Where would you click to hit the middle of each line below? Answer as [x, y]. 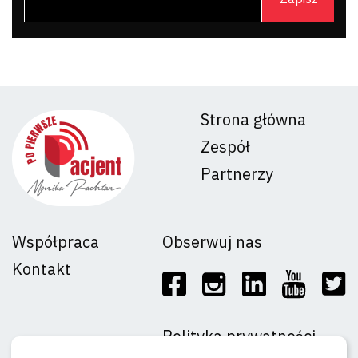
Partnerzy [237, 173]
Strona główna [253, 119]
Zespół [225, 146]
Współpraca [56, 241]
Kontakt [42, 268]
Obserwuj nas [212, 241]
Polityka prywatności [239, 336]
